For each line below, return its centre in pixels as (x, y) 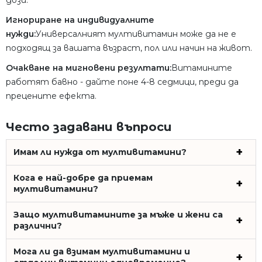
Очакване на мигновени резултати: (89, 68)
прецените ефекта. (51, 96)
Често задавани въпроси (89, 127)
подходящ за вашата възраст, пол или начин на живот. (129, 48)
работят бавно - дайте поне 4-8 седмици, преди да (122, 82)
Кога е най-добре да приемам (83, 177)
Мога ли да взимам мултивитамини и (102, 251)
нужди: (21, 34)
